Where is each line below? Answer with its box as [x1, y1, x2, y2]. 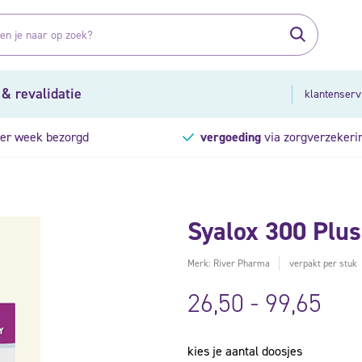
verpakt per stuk [288, 256, 360, 270]
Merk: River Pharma [187, 256, 272, 270]
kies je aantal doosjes [187, 342, 302, 360]
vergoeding [200, 128, 262, 145]
